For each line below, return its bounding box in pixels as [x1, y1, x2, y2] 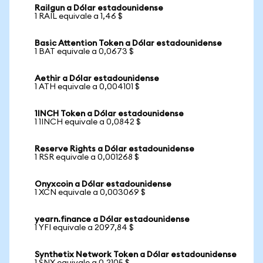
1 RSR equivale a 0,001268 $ [35, 153, 139, 161]
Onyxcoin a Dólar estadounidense [35, 180, 171, 188]
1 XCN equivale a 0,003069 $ [35, 188, 146, 197]
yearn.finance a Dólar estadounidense [35, 215, 190, 224]
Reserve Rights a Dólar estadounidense [35, 145, 194, 153]
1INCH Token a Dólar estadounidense [35, 110, 184, 118]
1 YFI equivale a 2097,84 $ [35, 224, 134, 232]
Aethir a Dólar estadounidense [35, 75, 159, 83]
